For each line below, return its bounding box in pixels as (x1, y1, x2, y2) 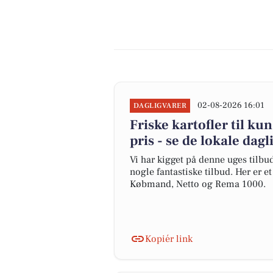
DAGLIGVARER (133, 101, 187, 110)
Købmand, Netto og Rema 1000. (130, 178, 266, 190)
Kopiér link (145, 233, 193, 245)
